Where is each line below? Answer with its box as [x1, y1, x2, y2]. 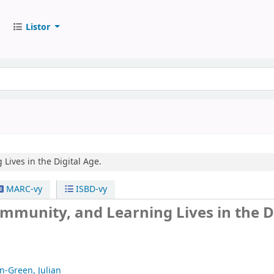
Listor [25, 20, 50, 34]
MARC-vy [3, 183, 42, 196]
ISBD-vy [73, 183, 108, 196]
